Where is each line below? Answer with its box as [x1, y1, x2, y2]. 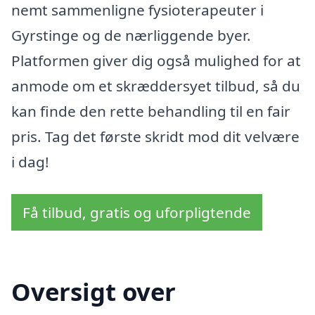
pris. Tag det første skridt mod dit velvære [11, 126, 300, 146]
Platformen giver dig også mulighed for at [11, 50, 301, 70]
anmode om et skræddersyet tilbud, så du [11, 75, 300, 96]
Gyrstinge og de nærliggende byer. [11, 25, 251, 45]
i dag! [11, 151, 49, 172]
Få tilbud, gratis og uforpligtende [22, 202, 251, 222]
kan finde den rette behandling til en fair [11, 101, 290, 121]
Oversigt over [11, 275, 176, 309]
